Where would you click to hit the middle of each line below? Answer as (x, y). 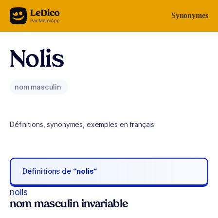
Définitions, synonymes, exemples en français (82, 124)
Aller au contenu (37, 13)
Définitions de (48, 171)
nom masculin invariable (69, 204)
